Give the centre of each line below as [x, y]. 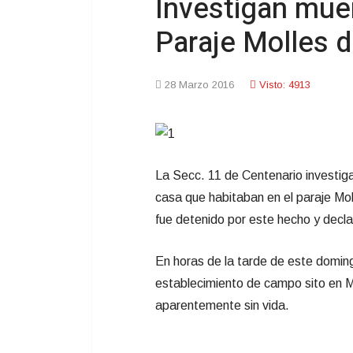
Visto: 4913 [285, 85]
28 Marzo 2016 [199, 85]
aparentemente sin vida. [222, 305]
